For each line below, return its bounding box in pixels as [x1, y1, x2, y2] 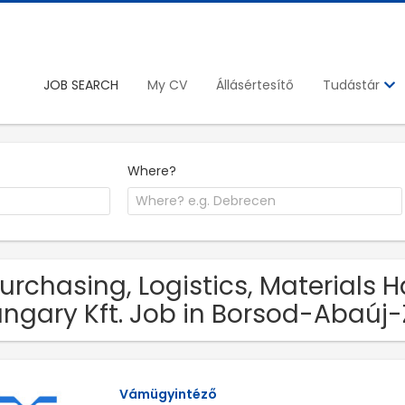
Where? [127, 161, 177, 180]
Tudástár [323, 76, 383, 95]
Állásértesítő [216, 75, 294, 94]
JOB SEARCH [43, 75, 118, 94]
